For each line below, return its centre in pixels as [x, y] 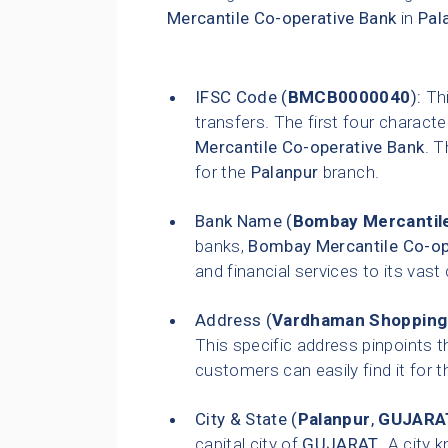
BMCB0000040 [349, 97]
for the [223, 172]
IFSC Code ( [241, 97]
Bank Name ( [244, 221]
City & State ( [246, 419]
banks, [222, 246]
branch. [349, 172]
